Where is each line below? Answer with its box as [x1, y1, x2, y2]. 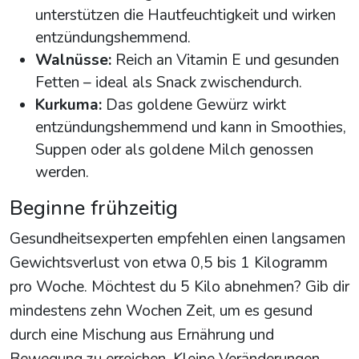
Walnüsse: [35, 50, 111, 71]
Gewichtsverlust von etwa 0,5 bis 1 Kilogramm [10, 252, 328, 274]
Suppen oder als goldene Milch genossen [35, 139, 313, 161]
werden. [35, 162, 89, 184]
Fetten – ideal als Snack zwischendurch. [35, 72, 302, 94]
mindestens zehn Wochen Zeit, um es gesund [10, 301, 313, 322]
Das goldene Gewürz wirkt [102, 95, 286, 116]
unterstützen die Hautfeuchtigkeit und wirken [35, 5, 336, 26]
